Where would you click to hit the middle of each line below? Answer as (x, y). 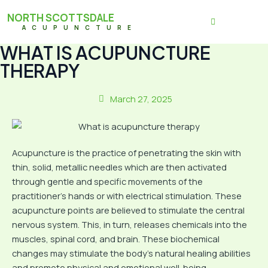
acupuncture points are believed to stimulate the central (128, 210)
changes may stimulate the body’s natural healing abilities (131, 253)
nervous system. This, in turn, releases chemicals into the (130, 225)
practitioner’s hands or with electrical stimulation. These (127, 196)
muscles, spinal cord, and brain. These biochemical (116, 239)
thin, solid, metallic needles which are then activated (119, 167)
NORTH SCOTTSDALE (61, 18)
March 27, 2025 (141, 99)
